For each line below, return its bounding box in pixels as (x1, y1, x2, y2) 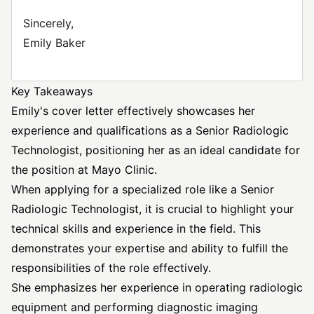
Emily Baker (23, 36, 86, 50)
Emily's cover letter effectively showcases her (11, 104, 255, 118)
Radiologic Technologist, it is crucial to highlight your (11, 202, 294, 216)
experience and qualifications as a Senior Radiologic (11, 123, 289, 137)
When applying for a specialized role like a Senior (11, 182, 274, 196)
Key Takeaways (11, 84, 93, 98)
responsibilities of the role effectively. (11, 261, 211, 275)
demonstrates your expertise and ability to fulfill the (11, 241, 288, 255)
